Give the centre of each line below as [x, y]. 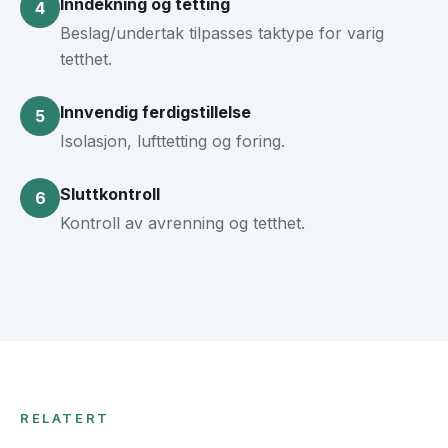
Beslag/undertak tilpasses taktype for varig [222, 33]
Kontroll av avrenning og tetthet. [182, 223]
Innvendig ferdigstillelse [155, 112]
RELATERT [65, 418]
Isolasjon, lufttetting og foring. [172, 141]
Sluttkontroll [110, 194]
